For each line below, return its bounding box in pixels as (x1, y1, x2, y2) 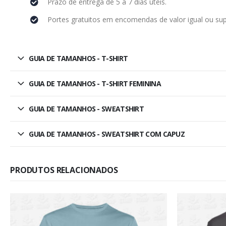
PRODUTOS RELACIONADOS (10, 164, 118, 176)
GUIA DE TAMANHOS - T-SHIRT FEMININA (29, 78, 161, 88)
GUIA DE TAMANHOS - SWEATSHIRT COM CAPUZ (29, 129, 185, 139)
